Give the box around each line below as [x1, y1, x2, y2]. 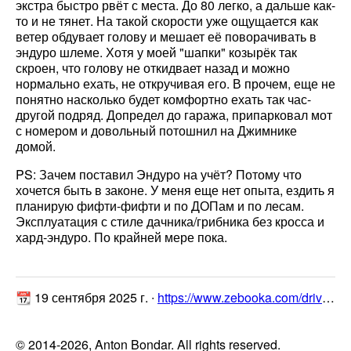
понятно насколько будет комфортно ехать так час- [16, 90, 311, 109]
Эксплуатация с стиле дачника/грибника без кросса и [16, 212, 324, 231]
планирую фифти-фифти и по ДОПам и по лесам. [16, 197, 304, 215]
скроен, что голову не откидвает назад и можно [16, 59, 290, 78]
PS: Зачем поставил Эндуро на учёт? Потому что [16, 165, 302, 184]
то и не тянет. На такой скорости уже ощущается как [16, 12, 318, 31]
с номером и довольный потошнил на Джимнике [16, 121, 297, 140]
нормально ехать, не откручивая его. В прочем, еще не [16, 74, 335, 93]
